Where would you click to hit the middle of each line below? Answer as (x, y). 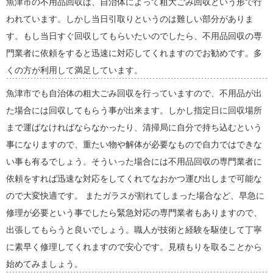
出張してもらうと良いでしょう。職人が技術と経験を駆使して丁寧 (134, 230)
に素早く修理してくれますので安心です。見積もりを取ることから (134, 247)
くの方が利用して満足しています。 (74, 70)
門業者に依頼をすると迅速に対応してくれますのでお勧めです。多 (134, 53)
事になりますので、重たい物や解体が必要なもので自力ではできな (134, 145)
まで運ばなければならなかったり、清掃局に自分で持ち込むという (134, 128)
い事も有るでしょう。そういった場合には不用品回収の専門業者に (134, 162)
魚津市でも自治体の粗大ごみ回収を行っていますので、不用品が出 (134, 94)
